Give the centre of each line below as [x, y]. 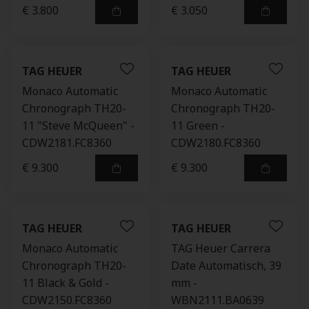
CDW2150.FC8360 [67, 300]
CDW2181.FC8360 [67, 143]
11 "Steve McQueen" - [78, 126]
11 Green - [198, 126]
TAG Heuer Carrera [221, 248]
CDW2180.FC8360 [216, 143]
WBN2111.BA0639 [218, 300]
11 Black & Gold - [66, 283]
